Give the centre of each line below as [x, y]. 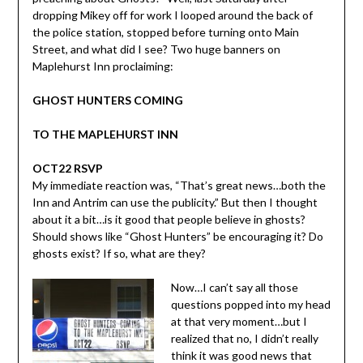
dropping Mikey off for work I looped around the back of [172, 15]
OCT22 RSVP [67, 168]
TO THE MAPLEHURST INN [105, 134]
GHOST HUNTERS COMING [107, 100]
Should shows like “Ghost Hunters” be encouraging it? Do [177, 236]
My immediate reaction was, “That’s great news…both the [179, 185]
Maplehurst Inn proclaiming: [102, 66]
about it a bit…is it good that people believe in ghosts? [169, 219]
